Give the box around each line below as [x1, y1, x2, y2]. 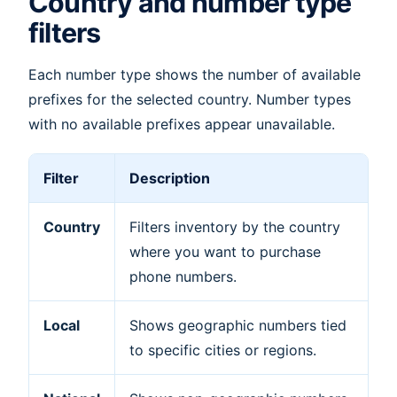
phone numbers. [129, 267, 237, 285]
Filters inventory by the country [129, 217, 340, 236]
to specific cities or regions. [129, 340, 316, 359]
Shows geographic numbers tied [129, 315, 346, 334]
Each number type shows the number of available [28, 66, 361, 84]
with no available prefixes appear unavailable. [28, 115, 335, 134]
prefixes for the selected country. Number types [28, 90, 351, 109]
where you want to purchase [129, 242, 321, 261]
